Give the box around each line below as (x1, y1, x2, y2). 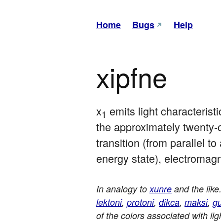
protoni (127, 196, 154, 209)
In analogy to (96, 183, 149, 195)
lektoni (96, 196, 122, 209)
